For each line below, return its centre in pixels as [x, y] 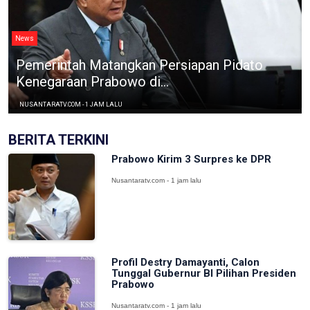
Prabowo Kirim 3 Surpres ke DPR [192, 159]
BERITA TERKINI [58, 139]
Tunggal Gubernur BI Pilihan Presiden [204, 273]
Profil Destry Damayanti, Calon [186, 262]
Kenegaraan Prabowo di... [92, 81]
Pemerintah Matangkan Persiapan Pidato [139, 65]
